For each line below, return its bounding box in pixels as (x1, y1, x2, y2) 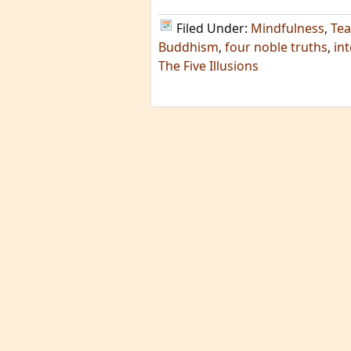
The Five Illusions (158, 57, 259, 74)
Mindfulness (251, 20, 324, 37)
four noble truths (225, 38, 327, 56)
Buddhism (158, 38, 219, 56)
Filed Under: (176, 20, 251, 37)
